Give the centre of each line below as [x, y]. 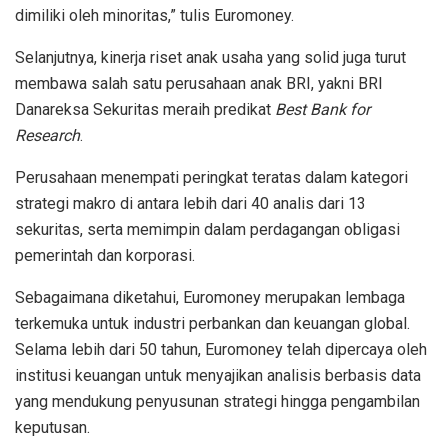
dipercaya [361, 349]
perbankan [225, 323]
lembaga [375, 297]
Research [47, 135]
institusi [43, 375]
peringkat [215, 177]
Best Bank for [322, 109]
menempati [140, 177]
